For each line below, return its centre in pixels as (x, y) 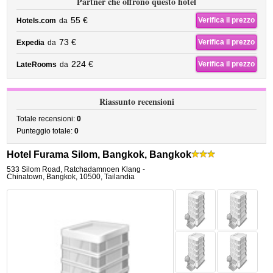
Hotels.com (37, 21)
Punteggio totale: (46, 131)
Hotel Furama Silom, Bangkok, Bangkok (99, 154)
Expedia (31, 43)
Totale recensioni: (47, 119)
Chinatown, (26, 177)
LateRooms (37, 65)
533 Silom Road (34, 169)
